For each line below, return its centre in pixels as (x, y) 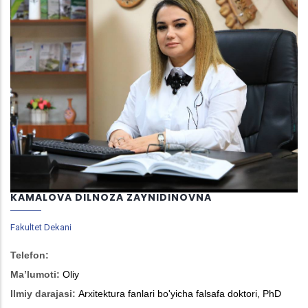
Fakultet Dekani (41, 228)
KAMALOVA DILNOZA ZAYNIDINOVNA (111, 198)
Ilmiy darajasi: (43, 294)
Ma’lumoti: (35, 275)
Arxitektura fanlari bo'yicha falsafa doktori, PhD (180, 294)
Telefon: (30, 255)
